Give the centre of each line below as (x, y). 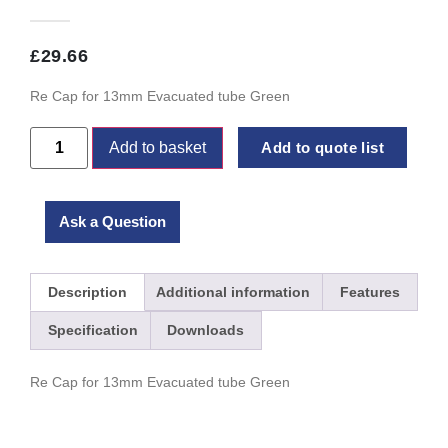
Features (369, 291)
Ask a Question (112, 221)
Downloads (206, 330)
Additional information (233, 291)
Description (87, 291)
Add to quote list (322, 147)
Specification (92, 330)
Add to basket (158, 147)
